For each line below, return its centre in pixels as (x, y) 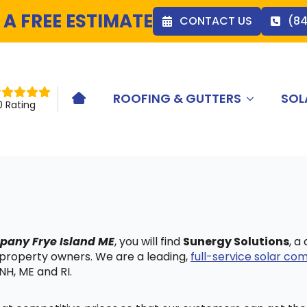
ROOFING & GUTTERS (177, 99)
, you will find (149, 242)
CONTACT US (216, 21)
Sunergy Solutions (236, 242)
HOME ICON (108, 103)
